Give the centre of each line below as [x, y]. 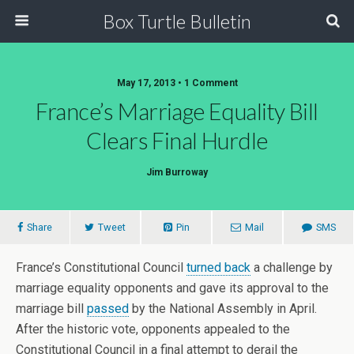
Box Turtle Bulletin [177, 21]
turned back [218, 267]
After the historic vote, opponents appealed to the [153, 329]
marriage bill [51, 309]
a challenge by [292, 267]
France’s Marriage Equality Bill [177, 111]
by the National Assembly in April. [223, 309]
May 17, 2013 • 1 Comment [177, 83]
